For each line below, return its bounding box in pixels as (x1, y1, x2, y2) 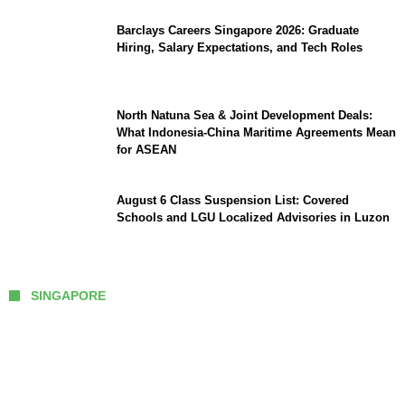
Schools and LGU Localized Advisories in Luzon (117, 211, 390, 225)
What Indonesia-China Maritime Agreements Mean (117, 126, 396, 140)
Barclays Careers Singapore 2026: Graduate (117, 24, 359, 38)
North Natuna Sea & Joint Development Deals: (117, 108, 372, 123)
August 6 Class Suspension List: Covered (117, 193, 349, 208)
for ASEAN (117, 143, 176, 157)
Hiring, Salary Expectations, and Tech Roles (117, 41, 363, 55)
